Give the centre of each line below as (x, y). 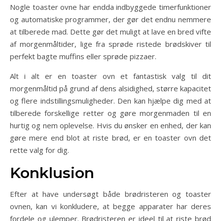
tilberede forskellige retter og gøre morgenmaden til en (110, 113)
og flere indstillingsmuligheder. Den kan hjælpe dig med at (110, 101)
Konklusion (52, 173)
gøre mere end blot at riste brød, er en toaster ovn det (110, 138)
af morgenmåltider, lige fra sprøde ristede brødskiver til (110, 44)
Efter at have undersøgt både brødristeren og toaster (110, 194)
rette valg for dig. (39, 150)
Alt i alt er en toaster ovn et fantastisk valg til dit (110, 76)
